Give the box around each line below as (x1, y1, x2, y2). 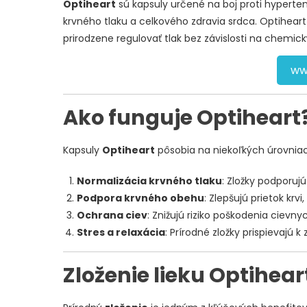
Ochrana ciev (77, 208, 147, 223)
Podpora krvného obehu (77, 191, 204, 206)
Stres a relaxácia (77, 225, 165, 240)
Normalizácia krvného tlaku (77, 174, 222, 188)
